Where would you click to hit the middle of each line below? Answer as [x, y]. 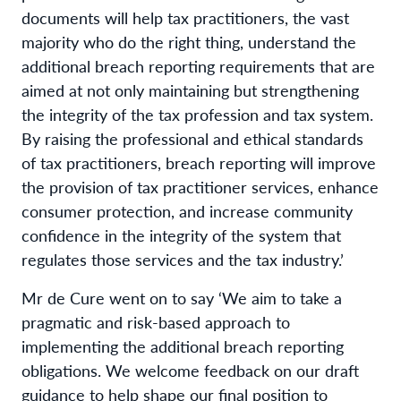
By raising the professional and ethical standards [192, 138]
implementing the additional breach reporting [183, 346]
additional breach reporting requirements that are [198, 65]
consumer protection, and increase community [187, 210]
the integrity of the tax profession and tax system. [197, 114]
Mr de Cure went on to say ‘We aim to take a [182, 297]
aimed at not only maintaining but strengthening [190, 90]
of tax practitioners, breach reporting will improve [199, 162]
